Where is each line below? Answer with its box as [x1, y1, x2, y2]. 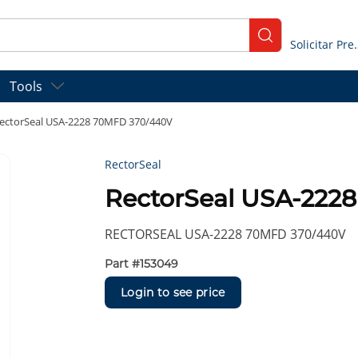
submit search [258, 33, 345, 51]
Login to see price [121, 284, 225, 300]
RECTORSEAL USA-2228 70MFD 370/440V [105, 225, 347, 244]
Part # [105, 257, 141, 272]
